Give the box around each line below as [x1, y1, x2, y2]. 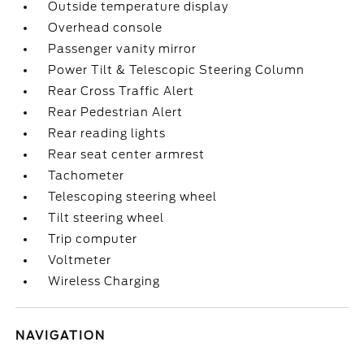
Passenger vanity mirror [48, 42, 197, 55]
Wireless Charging [48, 275, 161, 288]
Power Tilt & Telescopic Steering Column [48, 63, 305, 76]
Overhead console [48, 21, 163, 34]
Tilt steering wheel [48, 211, 165, 224]
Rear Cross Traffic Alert [48, 84, 195, 97]
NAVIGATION [15, 329, 106, 342]
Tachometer [48, 169, 125, 182]
